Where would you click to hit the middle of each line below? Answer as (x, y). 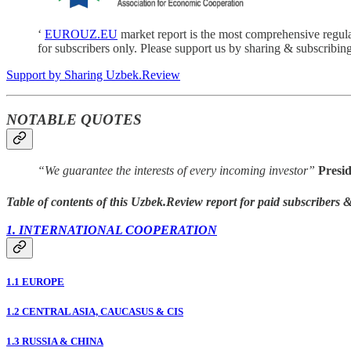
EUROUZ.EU (81, 34)
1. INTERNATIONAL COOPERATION (112, 230)
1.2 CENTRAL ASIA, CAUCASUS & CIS (95, 311)
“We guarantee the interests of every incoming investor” (178, 171)
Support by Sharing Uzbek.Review (93, 74)
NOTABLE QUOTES (74, 119)
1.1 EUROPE (35, 281)
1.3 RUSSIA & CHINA (55, 342)
